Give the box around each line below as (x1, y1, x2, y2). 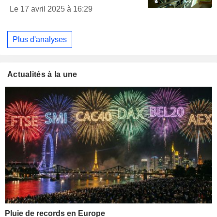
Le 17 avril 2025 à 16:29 (10, 5, 93, 14)
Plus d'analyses (13, 35, 67, 44)
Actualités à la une (7, 70, 77, 79)
